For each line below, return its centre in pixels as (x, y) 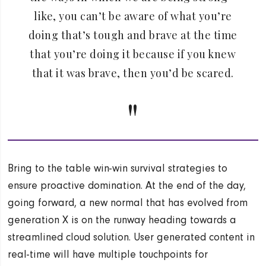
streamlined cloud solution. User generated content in (132, 237)
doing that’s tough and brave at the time (133, 35)
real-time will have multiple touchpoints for (108, 254)
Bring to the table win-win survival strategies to (118, 168)
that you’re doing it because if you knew (133, 54)
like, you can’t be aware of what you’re (133, 16)
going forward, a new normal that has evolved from (128, 202)
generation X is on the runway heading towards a (122, 220)
